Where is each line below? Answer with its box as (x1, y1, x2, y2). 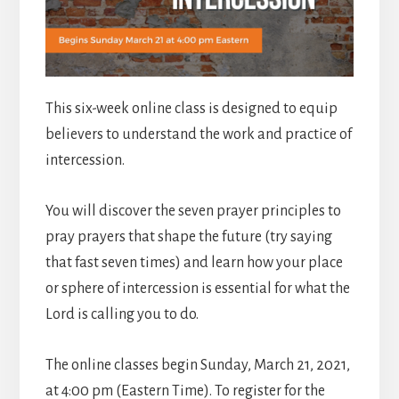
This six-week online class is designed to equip (45, 101, 338, 117)
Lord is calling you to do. (45, 306, 199, 322)
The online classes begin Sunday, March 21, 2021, (45, 357, 350, 373)
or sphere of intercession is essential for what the (45, 281, 350, 297)
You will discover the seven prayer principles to (45, 203, 341, 219)
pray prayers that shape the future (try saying (45, 229, 332, 245)
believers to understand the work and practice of (45, 126, 352, 142)
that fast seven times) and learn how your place (45, 255, 343, 271)
